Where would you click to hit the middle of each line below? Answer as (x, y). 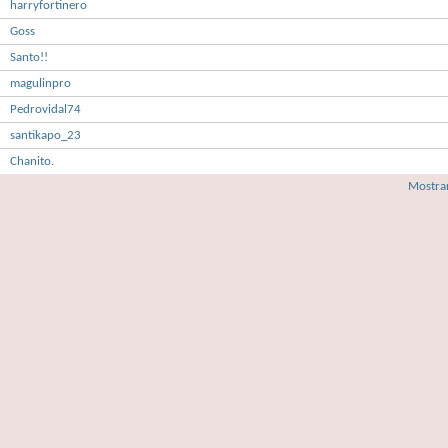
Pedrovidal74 (45, 109)
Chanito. (32, 161)
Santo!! (29, 57)
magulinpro (40, 83)
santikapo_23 (45, 135)
